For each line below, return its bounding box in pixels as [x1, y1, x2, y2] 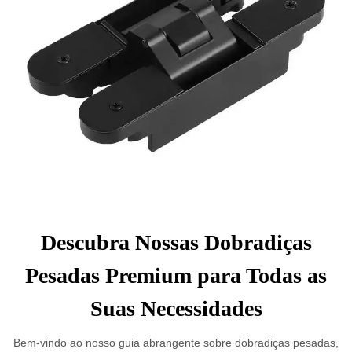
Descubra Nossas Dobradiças [40, 230, 312, 255]
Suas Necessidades [90, 296, 262, 321]
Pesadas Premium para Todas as [25, 263, 327, 288]
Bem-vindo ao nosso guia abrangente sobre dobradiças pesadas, [13, 336, 339, 349]
